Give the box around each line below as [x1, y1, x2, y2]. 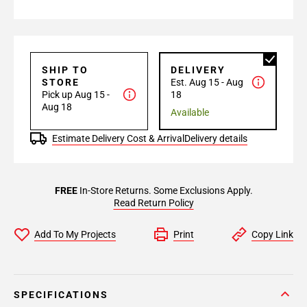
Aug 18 [42, 101, 72, 112]
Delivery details [184, 133, 247, 144]
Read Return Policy [113, 197, 194, 208]
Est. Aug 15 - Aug [171, 77, 243, 88]
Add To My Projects [34, 229, 116, 240]
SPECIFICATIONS [14, 289, 108, 300]
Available [171, 107, 209, 118]
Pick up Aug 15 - [42, 89, 110, 100]
